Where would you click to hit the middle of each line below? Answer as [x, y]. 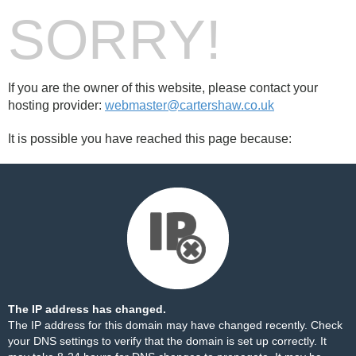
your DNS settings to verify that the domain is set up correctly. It [167, 341]
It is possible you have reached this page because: [150, 139]
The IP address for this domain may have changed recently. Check [175, 325]
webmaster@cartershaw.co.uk [190, 105]
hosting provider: [56, 105]
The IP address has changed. [87, 309]
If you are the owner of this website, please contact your [163, 88]
